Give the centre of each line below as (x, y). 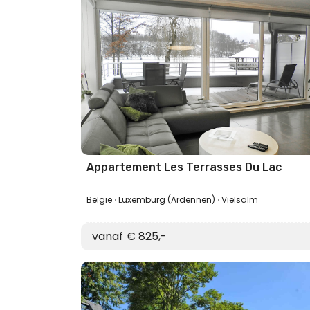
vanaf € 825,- (129, 236)
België (99, 200)
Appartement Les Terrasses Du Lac (184, 167)
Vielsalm (240, 200)
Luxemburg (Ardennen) (167, 200)
